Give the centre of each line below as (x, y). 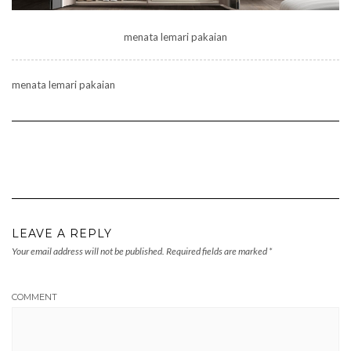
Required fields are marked (217, 251)
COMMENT (34, 297)
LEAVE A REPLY (62, 233)
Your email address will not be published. (88, 251)
